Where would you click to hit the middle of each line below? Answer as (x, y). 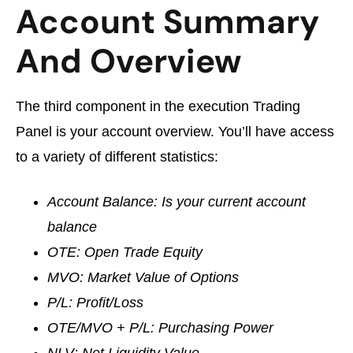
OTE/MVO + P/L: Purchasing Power (160, 328)
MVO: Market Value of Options (143, 278)
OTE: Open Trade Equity (125, 253)
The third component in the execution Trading (158, 106)
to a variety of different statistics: (117, 157)
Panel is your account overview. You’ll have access (175, 132)
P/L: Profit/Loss (95, 303)
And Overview (128, 61)
